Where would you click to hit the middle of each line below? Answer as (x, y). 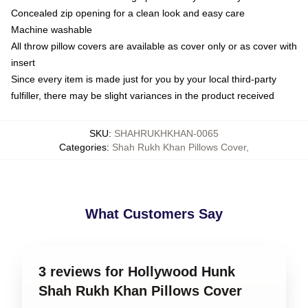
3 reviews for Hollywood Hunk (137, 272)
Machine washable (52, 30)
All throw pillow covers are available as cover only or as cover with (154, 46)
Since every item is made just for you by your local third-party (144, 79)
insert (23, 63)
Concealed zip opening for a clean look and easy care (128, 13)
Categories (83, 147)
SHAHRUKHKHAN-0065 (166, 133)
